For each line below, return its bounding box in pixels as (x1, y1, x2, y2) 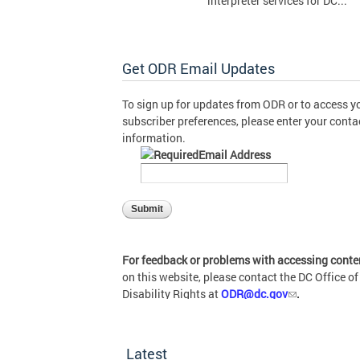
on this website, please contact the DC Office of (122, 269, 358, 284)
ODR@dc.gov (221, 286, 287, 301)
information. (122, 130, 186, 145)
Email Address (198, 147, 271, 162)
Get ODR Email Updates (122, 59, 275, 78)
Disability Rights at (122, 286, 221, 301)
